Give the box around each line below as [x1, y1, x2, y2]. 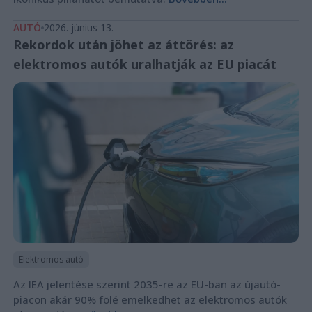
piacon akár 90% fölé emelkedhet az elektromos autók [13, 292, 287, 306]
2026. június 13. [43, 20, 114, 34]
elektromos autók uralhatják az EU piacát [13, 55, 276, 72]
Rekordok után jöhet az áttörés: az [13, 36, 234, 53]
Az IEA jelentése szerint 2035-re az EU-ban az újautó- [13, 276, 281, 291]
